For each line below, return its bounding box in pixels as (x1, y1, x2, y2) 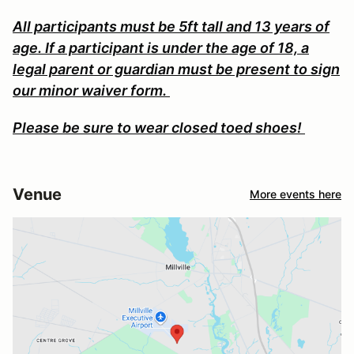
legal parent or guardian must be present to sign (13, 60, 340, 77)
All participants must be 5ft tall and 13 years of (13, 17, 330, 35)
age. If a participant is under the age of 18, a (13, 39, 309, 56)
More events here (250, 187, 341, 201)
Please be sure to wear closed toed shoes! (13, 119, 305, 136)
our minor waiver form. (13, 81, 170, 99)
